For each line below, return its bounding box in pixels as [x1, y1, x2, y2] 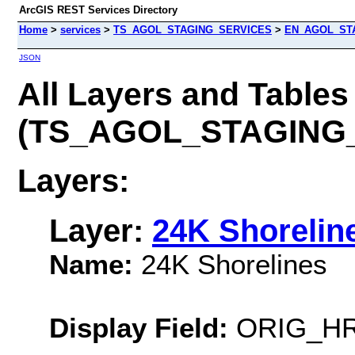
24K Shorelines [133, 248, 327, 280]
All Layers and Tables [17, 75, 349, 113]
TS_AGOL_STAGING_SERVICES [113, 24, 272, 36]
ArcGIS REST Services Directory [19, 4, 177, 16]
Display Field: [49, 311, 228, 343]
